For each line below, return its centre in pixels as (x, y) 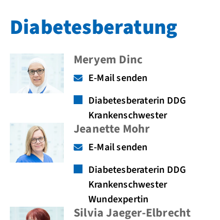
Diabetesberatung (94, 27)
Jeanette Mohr (112, 129)
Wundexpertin (119, 199)
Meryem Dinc (108, 60)
